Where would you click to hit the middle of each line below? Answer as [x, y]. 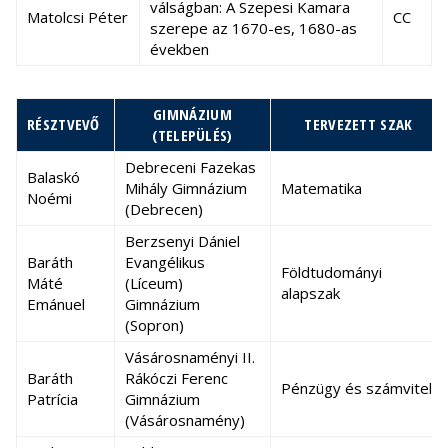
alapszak [310, 293]
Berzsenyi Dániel [182, 241]
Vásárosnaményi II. [190, 357]
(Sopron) [154, 325]
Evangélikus [165, 262]
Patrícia [52, 399]
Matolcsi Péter [77, 17]
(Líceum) [154, 283]
